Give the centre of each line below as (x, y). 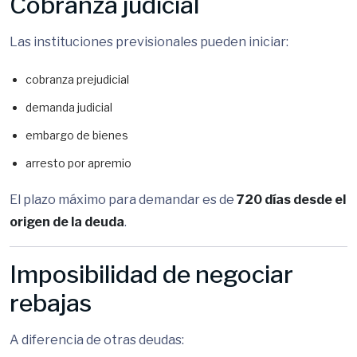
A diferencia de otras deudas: (97, 340)
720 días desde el (291, 200)
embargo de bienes (77, 135)
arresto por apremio (78, 163)
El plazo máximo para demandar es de (123, 200)
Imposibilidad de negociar (151, 274)
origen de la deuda (67, 222)
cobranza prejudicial (77, 79)
